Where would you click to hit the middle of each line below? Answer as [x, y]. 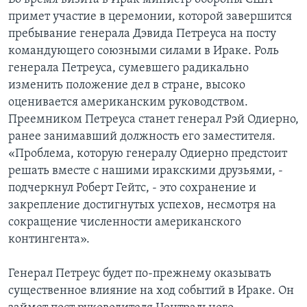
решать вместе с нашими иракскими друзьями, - [146, 171]
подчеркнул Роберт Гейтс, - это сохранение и [132, 188]
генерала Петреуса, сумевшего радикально [128, 68]
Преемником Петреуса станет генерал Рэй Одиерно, [153, 119]
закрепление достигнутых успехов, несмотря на [142, 205]
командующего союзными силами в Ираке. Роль [144, 51]
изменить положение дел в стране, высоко [127, 85]
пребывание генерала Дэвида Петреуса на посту [142, 34]
